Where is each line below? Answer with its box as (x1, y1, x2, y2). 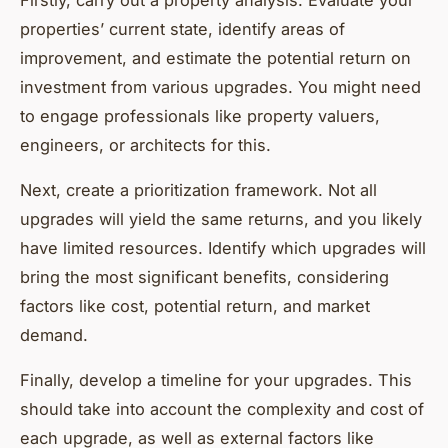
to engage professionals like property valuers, (20, 106, 380, 127)
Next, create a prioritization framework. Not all (20, 180, 377, 201)
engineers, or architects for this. (20, 135, 271, 156)
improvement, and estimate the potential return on (20, 48, 411, 69)
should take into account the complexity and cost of (20, 399, 424, 420)
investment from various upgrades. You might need (20, 77, 421, 98)
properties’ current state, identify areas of (20, 19, 345, 40)
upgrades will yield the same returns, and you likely (20, 209, 422, 230)
